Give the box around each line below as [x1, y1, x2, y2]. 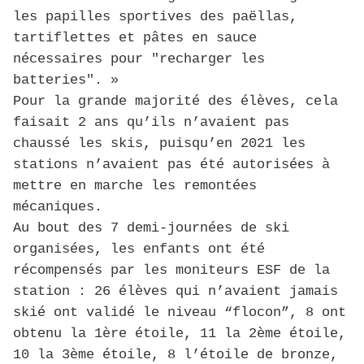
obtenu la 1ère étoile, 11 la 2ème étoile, [13, 326, 346, 342]
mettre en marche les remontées [13, 178, 257, 194]
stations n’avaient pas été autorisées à [13, 157, 330, 173]
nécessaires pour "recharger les [13, 51, 265, 67]
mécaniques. [13, 199, 102, 215]
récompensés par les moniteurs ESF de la [13, 262, 330, 279]
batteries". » [13, 72, 119, 89]
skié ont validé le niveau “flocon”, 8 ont [13, 305, 346, 321]
